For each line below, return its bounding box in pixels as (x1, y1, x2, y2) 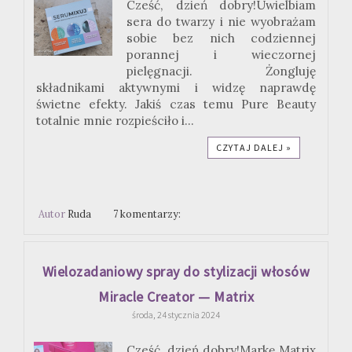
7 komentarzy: (113, 207, 184, 221)
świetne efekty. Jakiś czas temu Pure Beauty (36, 97, 316, 112)
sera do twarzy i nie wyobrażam (126, 14, 316, 30)
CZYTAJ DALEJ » (216, 141, 291, 154)
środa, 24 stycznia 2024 (132, 308, 220, 321)
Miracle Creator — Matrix (98, 287, 254, 306)
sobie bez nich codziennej (126, 31, 316, 46)
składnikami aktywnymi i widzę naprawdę (36, 80, 316, 96)
